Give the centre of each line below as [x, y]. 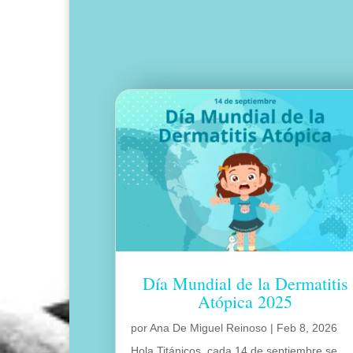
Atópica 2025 [245, 301]
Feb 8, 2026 [307, 327]
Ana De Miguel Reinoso [209, 327]
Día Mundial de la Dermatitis [245, 283]
